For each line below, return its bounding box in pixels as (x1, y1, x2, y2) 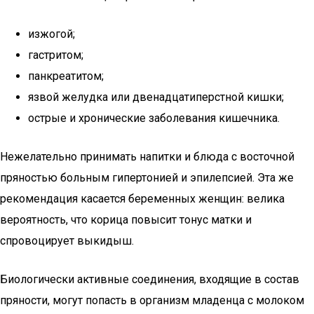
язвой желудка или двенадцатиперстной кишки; (28, 90, 284, 104)
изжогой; (28, 27, 75, 41)
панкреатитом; (28, 69, 104, 83)
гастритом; (28, 48, 83, 62)
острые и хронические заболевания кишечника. (28, 111, 280, 125)
